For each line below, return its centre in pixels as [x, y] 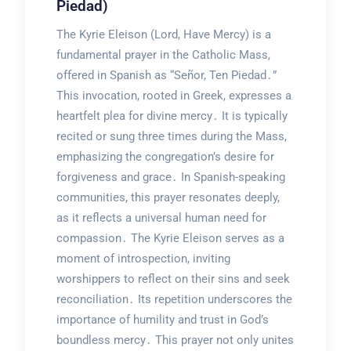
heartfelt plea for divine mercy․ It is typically [172, 116]
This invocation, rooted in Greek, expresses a [174, 96]
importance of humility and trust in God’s [162, 320]
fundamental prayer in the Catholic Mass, [163, 55]
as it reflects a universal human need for [161, 218]
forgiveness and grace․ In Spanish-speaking [170, 177]
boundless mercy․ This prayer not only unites [175, 340]
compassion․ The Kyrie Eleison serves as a [170, 239]
